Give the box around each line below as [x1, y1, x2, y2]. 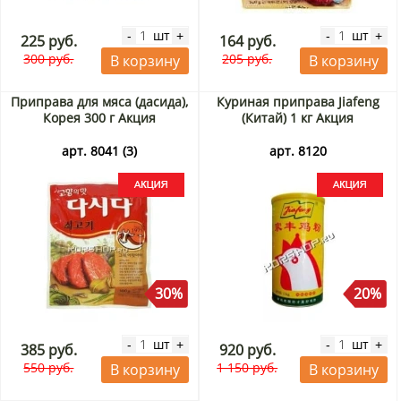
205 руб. [222, 50, 273, 68]
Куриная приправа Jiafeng [216, 93, 380, 111]
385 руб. [20, 340, 77, 361]
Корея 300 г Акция [42, 109, 156, 127]
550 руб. [23, 359, 74, 377]
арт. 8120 [269, 142, 327, 160]
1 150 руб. [217, 359, 278, 377]
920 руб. [218, 340, 276, 361]
